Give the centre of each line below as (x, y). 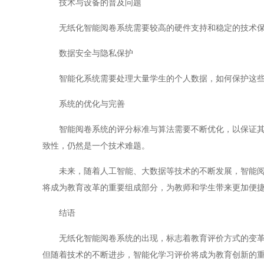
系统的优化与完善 (84, 104)
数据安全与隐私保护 (88, 53)
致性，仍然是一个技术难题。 (96, 146)
